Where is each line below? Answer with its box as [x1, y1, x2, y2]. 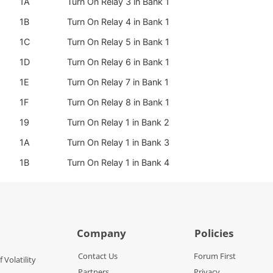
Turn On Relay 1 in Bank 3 [67, 137, 169, 148]
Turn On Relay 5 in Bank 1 [67, 37, 169, 48]
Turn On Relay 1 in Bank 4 [67, 157, 169, 168]
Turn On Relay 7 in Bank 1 [67, 77, 169, 88]
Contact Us [77, 250, 118, 262]
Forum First [193, 250, 236, 262]
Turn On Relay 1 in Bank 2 [67, 117, 169, 128]
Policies [194, 226, 233, 241]
